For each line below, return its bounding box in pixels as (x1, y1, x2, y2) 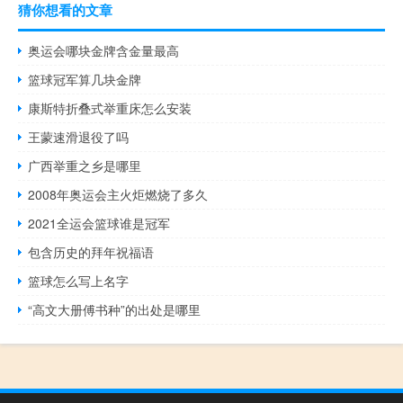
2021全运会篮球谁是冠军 (28, 213, 171, 232)
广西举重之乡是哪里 (28, 156, 142, 175)
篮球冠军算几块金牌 (28, 69, 142, 88)
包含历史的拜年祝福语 (28, 242, 155, 261)
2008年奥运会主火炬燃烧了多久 (28, 184, 209, 203)
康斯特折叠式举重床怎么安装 (28, 98, 193, 117)
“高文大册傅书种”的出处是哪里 (28, 300, 201, 318)
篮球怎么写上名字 (28, 271, 130, 290)
